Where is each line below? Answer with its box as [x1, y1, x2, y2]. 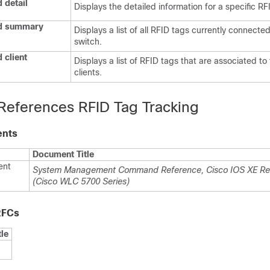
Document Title [33, 149, 94, 159]
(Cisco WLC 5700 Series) [33, 177, 130, 186]
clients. [74, 67, 102, 77]
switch [74, 37, 99, 46]
